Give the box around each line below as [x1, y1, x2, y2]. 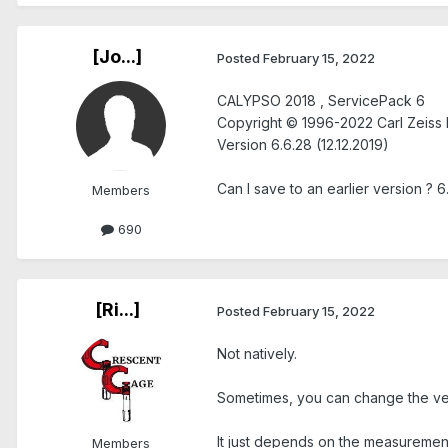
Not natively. [217, 345, 297, 363]
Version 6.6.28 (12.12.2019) [217, 136, 389, 154]
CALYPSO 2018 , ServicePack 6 [217, 92, 425, 110]
